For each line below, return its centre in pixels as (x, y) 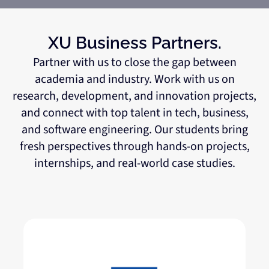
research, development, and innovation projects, (134, 96)
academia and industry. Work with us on (134, 80)
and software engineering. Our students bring (134, 130)
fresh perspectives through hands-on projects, (134, 147)
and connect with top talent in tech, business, (134, 113)
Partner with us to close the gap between (134, 63)
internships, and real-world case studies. (134, 164)
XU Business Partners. (134, 43)
